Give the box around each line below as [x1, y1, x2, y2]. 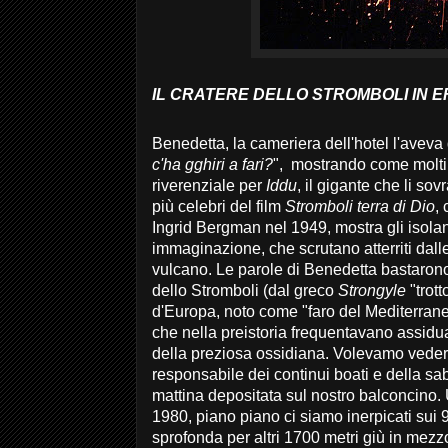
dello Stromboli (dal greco [152, 282, 338, 299]
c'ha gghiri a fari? [152, 156, 273, 173]
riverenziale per [152, 177, 266, 194]
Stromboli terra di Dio [285, 198, 435, 215]
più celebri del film [152, 198, 285, 215]
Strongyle [338, 282, 406, 299]
